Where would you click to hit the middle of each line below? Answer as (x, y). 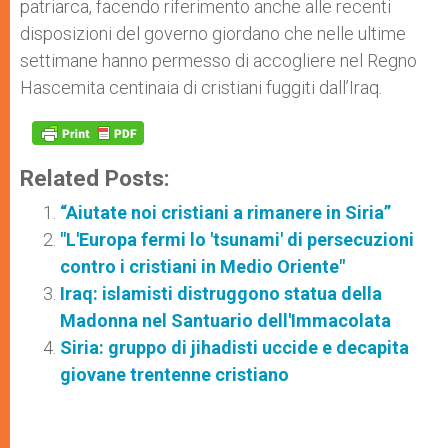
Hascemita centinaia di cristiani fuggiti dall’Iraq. (203, 87)
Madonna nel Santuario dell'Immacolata (225, 320)
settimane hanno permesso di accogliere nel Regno (218, 60)
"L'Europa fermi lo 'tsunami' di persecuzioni (237, 239)
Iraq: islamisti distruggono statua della (221, 293)
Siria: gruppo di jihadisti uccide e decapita (234, 347)
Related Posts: (95, 178)
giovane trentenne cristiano (174, 374)
